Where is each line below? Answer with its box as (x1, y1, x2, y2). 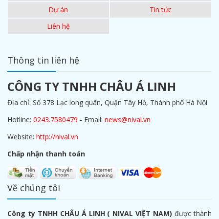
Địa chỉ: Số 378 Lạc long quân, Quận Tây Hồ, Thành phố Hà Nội (7, 97, 207, 107)
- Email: (78, 114, 105, 124)
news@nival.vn (105, 114, 151, 124)
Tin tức (149, 4, 172, 14)
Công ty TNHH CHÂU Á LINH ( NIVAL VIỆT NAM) (7, 208, 173, 218)
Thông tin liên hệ (7, 54, 79, 66)
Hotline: (7, 114, 33, 124)
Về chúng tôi (7, 181, 60, 194)
